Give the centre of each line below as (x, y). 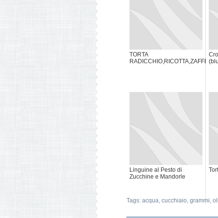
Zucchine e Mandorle (157, 177)
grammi (200, 201)
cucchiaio (174, 201)
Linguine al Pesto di (156, 170)
